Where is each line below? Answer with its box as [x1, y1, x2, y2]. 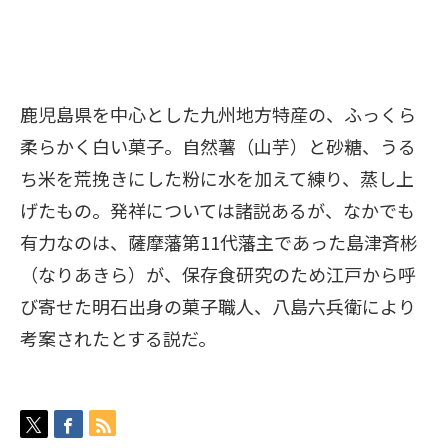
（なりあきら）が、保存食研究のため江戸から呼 [20, 260, 416, 287]
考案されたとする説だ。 [20, 324, 216, 351]
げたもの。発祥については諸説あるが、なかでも [20, 196, 415, 223]
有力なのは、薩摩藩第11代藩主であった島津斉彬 [20, 228, 418, 255]
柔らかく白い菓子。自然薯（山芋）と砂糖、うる [20, 132, 416, 159]
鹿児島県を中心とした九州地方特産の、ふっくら [20, 100, 416, 127]
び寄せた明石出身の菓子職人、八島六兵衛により [20, 292, 416, 319]
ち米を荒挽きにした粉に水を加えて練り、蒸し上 [20, 164, 414, 191]
